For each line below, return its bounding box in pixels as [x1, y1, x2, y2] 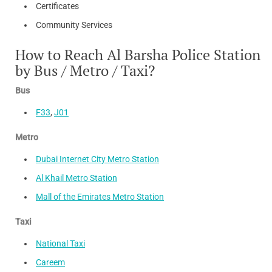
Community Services [36, 20, 112, 30]
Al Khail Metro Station [36, 173, 117, 183]
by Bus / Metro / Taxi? [15, 61, 155, 81]
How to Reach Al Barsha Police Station [15, 45, 260, 65]
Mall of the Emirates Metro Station [36, 192, 164, 202]
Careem [36, 257, 65, 268]
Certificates [36, 1, 79, 12]
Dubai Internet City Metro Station [36, 154, 159, 165]
